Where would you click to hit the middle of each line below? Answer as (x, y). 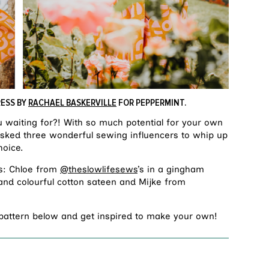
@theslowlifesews (99, 169)
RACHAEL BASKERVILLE (72, 102)
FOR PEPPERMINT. (152, 102)
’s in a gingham (171, 169)
